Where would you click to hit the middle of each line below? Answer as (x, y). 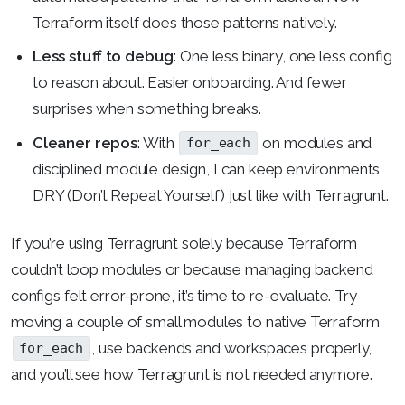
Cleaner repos (85, 142)
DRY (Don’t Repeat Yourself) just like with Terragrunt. (211, 195)
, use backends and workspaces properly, (232, 348)
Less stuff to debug (104, 56)
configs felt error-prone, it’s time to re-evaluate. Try (184, 295)
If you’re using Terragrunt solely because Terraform (184, 243)
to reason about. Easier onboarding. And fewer (190, 82)
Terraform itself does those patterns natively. (185, 22)
